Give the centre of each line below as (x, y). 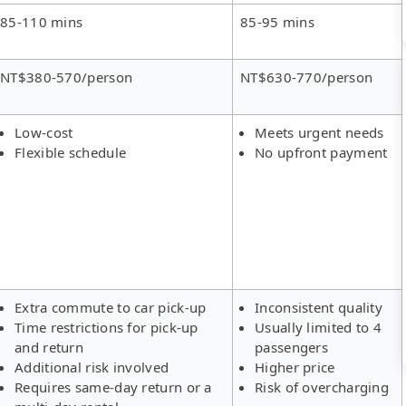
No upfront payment (321, 152)
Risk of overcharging (322, 387)
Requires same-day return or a (113, 387)
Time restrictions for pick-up (106, 327)
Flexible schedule (71, 152)
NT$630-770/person (307, 77)
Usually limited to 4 (319, 327)
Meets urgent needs (319, 132)
